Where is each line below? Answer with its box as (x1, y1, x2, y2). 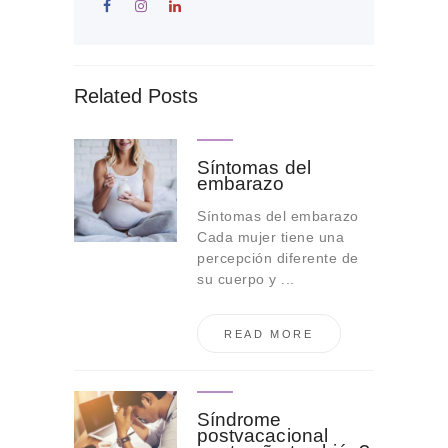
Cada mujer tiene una (197, 228, 345, 245)
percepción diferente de (197, 249, 359, 266)
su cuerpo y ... (197, 270, 295, 287)
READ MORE (223, 327, 314, 340)
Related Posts (74, 84, 198, 107)
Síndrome (197, 409, 282, 431)
